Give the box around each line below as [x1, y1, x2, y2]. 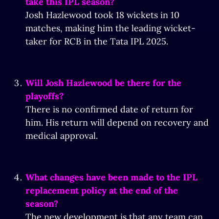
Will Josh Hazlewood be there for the [25, 77, 181, 88]
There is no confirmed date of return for [25, 104, 193, 115]
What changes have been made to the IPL [25, 172, 197, 183]
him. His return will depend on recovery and [25, 117, 209, 128]
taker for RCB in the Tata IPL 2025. [25, 36, 168, 47]
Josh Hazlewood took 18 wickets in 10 [25, 9, 179, 21]
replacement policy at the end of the [25, 185, 178, 196]
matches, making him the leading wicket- [25, 22, 196, 34]
